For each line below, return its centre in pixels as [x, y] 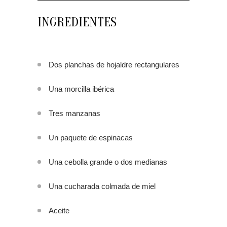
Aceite [59, 211]
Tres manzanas [74, 113]
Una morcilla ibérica [81, 89]
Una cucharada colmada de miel [102, 186]
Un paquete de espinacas [91, 138]
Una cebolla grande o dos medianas [108, 162]
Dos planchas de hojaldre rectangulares [114, 65]
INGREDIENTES [77, 23]
